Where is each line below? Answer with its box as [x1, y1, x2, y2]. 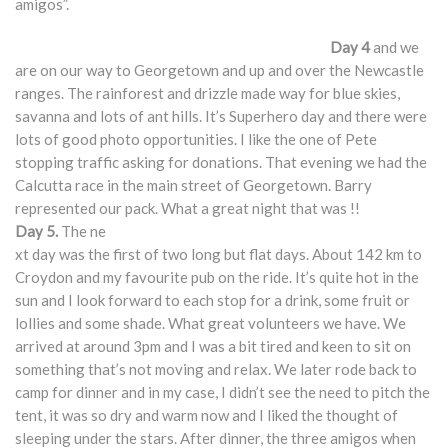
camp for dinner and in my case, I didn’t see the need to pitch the [15, 383, 430, 401]
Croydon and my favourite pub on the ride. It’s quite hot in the [15, 268, 419, 286]
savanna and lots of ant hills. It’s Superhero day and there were [15, 107, 427, 125]
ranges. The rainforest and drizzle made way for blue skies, [15, 84, 400, 102]
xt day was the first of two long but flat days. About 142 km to [15, 245, 422, 263]
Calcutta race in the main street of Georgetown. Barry [15, 176, 372, 194]
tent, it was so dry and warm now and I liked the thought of [15, 406, 398, 424]
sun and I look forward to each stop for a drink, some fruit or [15, 291, 410, 309]
